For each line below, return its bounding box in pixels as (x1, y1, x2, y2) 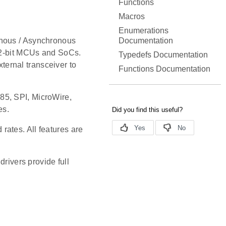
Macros (119, 12, 145, 21)
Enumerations (119, 26, 168, 35)
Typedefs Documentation (119, 50, 208, 59)
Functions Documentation (119, 65, 210, 73)
